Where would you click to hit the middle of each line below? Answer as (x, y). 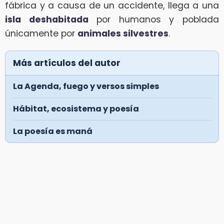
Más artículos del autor (67, 63)
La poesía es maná (53, 131)
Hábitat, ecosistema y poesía (76, 108)
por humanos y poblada (154, 19)
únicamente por (41, 33)
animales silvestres (123, 33)
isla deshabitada (47, 19)
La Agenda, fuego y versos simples (86, 86)
